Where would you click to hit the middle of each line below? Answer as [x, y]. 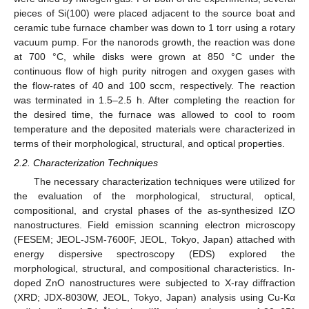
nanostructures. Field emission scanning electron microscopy [154, 225]
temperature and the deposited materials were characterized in [154, 129]
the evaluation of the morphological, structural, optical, [154, 196]
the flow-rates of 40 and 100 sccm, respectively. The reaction [154, 86]
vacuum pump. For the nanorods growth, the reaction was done [154, 42]
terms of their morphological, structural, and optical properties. [149, 143]
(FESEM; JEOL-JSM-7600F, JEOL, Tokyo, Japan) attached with [154, 240]
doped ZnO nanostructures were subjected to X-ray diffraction [154, 283]
